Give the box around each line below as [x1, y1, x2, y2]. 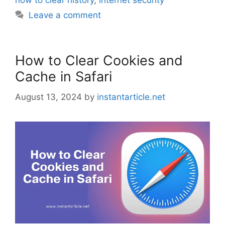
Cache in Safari [15, 68, 112, 85]
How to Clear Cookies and [15, 52, 183, 69]
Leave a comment [29, 10, 101, 21]
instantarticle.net [97, 91, 165, 102]
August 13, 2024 [15, 91, 82, 102]
